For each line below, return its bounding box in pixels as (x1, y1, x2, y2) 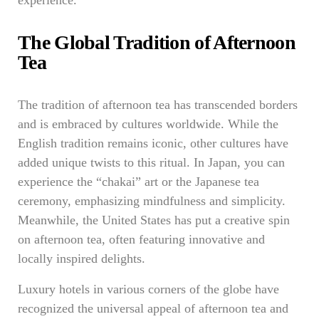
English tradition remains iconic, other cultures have (18, 136, 288, 150)
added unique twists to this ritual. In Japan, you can (18, 155, 285, 169)
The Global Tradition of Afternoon (18, 31, 296, 53)
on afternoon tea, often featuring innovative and (18, 232, 265, 246)
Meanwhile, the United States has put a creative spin (18, 213, 290, 227)
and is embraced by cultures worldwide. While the (18, 117, 278, 131)
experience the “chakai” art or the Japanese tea (18, 174, 259, 189)
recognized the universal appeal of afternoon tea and (18, 301, 288, 315)
